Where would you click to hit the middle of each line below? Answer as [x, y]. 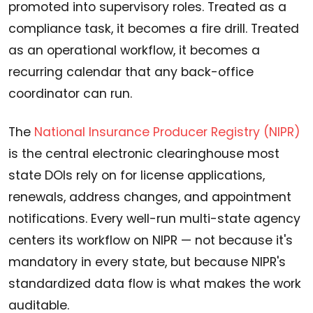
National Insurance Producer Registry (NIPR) [167, 132]
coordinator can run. [70, 94]
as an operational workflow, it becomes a [134, 51]
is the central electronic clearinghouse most [144, 154]
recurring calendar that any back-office [131, 72]
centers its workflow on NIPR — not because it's [151, 241]
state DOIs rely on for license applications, [137, 176]
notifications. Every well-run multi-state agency [154, 219]
